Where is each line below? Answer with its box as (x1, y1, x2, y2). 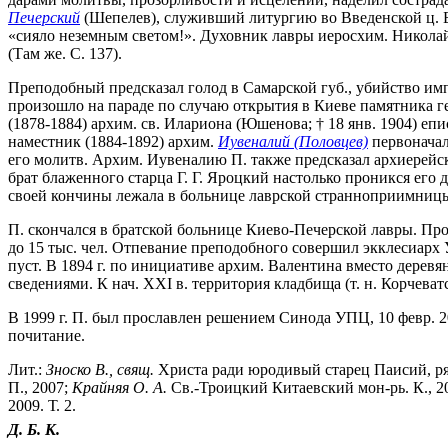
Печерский (8, 8, 80, 26)
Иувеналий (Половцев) (218, 132, 368, 150)
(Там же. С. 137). (8, 44, 122, 62)
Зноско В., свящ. (46, 360, 154, 378)
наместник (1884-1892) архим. (8, 132, 218, 150)
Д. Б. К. (8, 420, 60, 438)
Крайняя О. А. (72, 378, 167, 396)
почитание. (8, 326, 85, 344)
